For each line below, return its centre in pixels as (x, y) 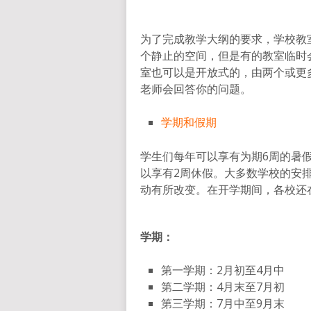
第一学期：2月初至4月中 (223, 270)
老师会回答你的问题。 (196, 89)
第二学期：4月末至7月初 (223, 287)
